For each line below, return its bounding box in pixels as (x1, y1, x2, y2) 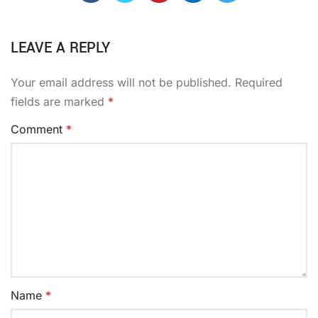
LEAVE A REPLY (11, 37, 110, 58)
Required (235, 75, 283, 89)
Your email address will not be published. (11, 75, 231, 89)
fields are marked (11, 94, 108, 109)
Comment (11, 121, 66, 136)
